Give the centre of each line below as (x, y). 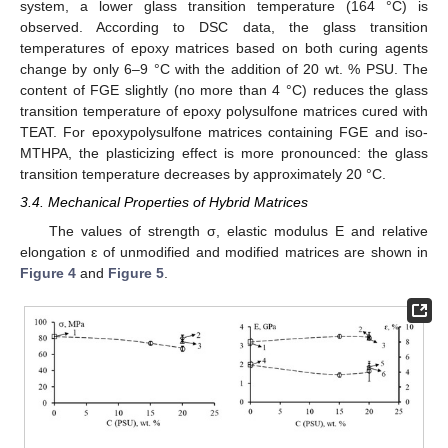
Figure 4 (48, 272)
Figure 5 (136, 272)
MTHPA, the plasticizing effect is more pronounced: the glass (224, 153)
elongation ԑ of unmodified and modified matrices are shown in (224, 251)
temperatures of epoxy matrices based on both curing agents (224, 48)
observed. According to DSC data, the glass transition (224, 27)
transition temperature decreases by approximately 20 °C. (203, 174)
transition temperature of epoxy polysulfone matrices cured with (224, 111)
